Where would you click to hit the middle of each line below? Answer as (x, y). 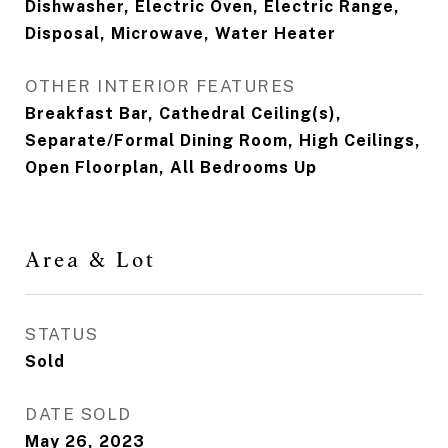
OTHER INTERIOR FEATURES (160, 86)
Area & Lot (90, 259)
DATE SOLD (78, 414)
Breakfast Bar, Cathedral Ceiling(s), (183, 113)
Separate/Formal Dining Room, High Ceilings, (223, 140)
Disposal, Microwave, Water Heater (180, 33)
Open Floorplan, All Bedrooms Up (171, 167)
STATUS (61, 334)
